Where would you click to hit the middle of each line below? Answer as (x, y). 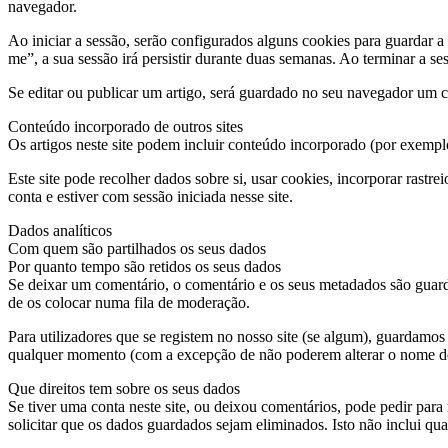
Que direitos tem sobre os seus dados (124, 388)
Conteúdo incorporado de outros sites (125, 126)
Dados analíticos (60, 230)
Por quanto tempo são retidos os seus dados (144, 266)
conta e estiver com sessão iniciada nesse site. (150, 196)
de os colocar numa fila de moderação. (129, 302)
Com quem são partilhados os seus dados (137, 248)
